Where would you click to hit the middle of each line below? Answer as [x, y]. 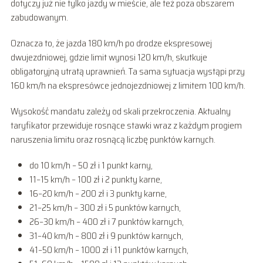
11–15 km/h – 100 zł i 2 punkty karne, [95, 179]
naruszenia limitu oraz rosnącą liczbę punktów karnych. [113, 139]
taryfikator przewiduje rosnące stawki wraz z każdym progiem [126, 125]
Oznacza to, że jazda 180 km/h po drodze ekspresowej [111, 43]
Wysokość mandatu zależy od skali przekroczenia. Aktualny [120, 111]
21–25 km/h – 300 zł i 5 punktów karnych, [105, 207]
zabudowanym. [39, 17]
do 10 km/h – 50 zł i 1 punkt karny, [91, 165]
